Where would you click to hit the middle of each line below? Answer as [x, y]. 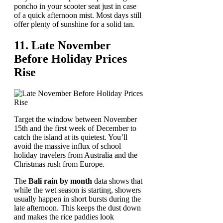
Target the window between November [75, 119]
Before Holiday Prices [70, 58]
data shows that [117, 181]
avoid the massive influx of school [67, 146]
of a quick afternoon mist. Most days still [78, 15]
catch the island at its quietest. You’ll [71, 137]
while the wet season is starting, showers [77, 190]
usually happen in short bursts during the [77, 199]
